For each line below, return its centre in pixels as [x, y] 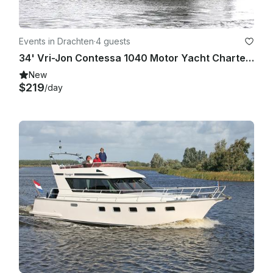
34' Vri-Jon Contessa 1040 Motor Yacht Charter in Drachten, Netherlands [250, 58]
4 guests [113, 41]
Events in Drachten [56, 41]
